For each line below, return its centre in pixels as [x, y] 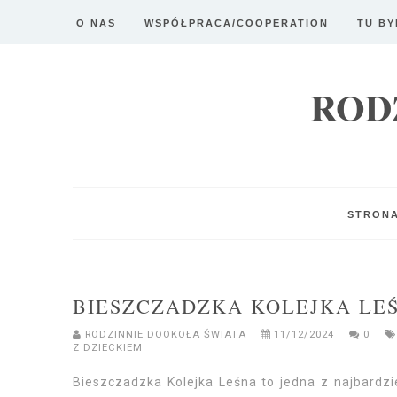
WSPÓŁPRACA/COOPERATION [237, 23]
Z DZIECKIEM [108, 348]
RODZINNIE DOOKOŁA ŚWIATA [167, 335]
